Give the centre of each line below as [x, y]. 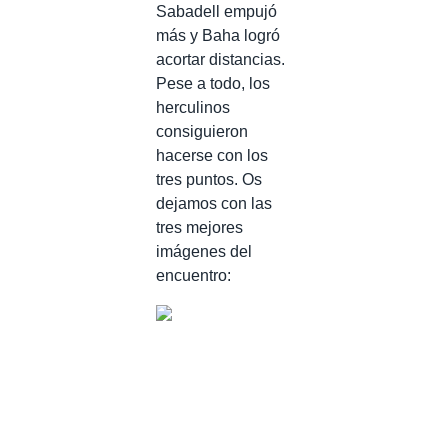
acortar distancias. [220, 59]
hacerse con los [212, 155]
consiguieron [202, 131]
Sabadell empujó [216, 11]
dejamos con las [214, 203]
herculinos [193, 107]
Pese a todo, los [213, 83]
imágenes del [204, 251]
